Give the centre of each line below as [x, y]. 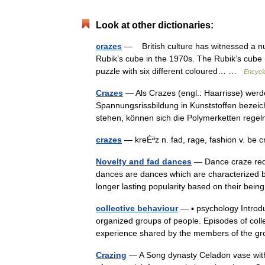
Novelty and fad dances [144, 161]
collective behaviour [137, 208]
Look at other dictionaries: [155, 25]
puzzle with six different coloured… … [170, 71]
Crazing [111, 255]
